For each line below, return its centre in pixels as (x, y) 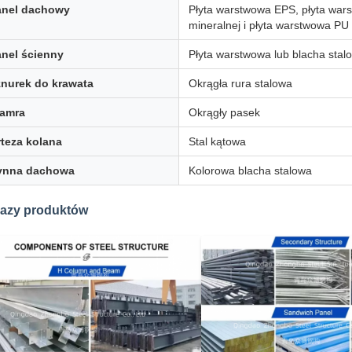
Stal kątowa (217, 141)
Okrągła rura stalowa (240, 83)
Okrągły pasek (224, 112)
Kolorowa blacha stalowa (250, 170)
